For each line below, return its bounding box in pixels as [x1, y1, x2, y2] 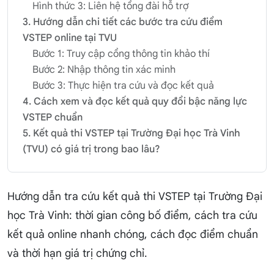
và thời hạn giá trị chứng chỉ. [7, 246, 147, 261]
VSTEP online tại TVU [23, 32, 117, 45]
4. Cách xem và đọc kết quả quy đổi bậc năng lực [23, 95, 247, 108]
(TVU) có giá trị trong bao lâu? [23, 143, 160, 156]
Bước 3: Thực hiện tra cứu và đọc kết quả [32, 80, 214, 92]
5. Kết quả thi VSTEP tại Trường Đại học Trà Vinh [23, 127, 240, 140]
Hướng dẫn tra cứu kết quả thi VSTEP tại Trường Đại [7, 190, 262, 204]
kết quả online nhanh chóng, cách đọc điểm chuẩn [7, 228, 258, 242]
